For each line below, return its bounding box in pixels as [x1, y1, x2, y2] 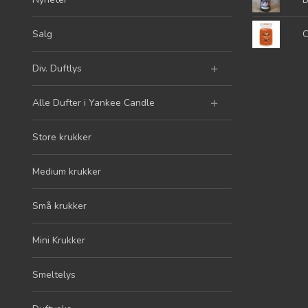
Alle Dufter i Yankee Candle [32, 96, 155, 109]
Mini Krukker [32, 233, 85, 247]
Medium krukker [32, 164, 101, 178]
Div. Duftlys [32, 61, 82, 75]
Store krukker [32, 130, 91, 144]
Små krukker [32, 199, 87, 212]
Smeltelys [32, 267, 76, 281]
